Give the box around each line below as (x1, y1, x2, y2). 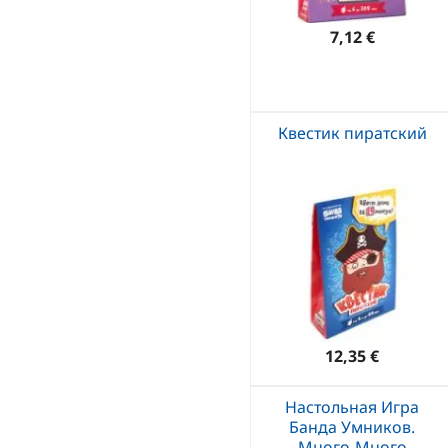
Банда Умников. (289, 415, 415, 438)
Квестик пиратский (277, 121, 427, 144)
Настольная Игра (285, 395, 419, 418)
